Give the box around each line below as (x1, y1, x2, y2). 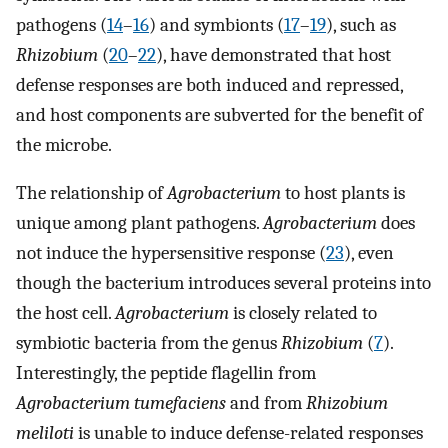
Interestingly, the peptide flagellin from (16, 362, 316, 385)
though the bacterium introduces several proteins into (16, 272, 431, 295)
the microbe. (16, 133, 112, 156)
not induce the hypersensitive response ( (16, 242, 326, 265)
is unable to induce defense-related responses (74, 422, 423, 445)
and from (226, 392, 306, 415)
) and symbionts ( (149, 13, 284, 36)
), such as (326, 13, 396, 36)
